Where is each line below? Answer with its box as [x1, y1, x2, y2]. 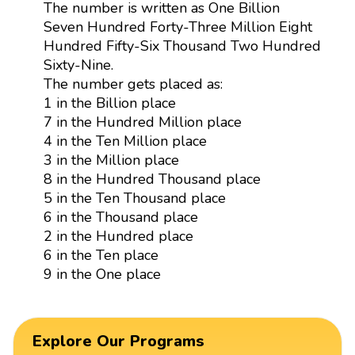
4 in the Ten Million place [43, 131, 207, 151]
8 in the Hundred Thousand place [43, 169, 261, 189]
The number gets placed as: [43, 74, 223, 94]
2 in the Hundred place [43, 226, 193, 246]
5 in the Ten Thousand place [43, 188, 226, 208]
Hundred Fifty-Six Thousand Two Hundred [43, 36, 321, 55]
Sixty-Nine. [43, 55, 113, 74]
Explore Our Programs [32, 330, 204, 352]
